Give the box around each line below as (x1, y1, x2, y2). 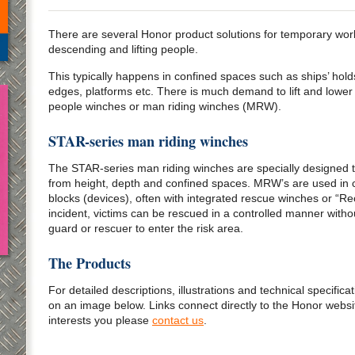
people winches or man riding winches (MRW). (48, 100, 281, 113)
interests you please (48, 314, 152, 326)
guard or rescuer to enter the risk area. (48, 222, 243, 235)
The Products (48, 253, 131, 273)
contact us (152, 314, 204, 326)
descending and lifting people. (48, 43, 198, 55)
